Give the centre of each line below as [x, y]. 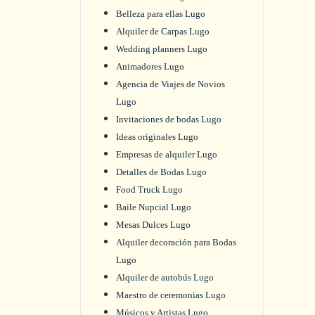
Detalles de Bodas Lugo [161, 172]
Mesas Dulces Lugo [153, 225]
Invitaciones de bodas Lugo [169, 119]
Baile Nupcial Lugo [154, 207]
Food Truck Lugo [149, 189]
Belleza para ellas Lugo [161, 14]
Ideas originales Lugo [157, 137]
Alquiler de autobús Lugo [165, 277]
